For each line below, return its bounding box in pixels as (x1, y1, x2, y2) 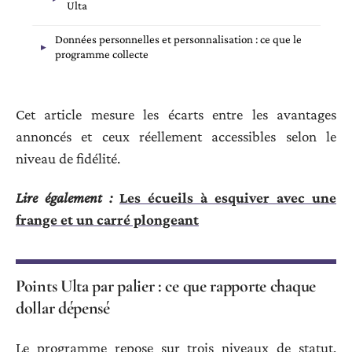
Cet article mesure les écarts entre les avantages (16, 105, 336, 123)
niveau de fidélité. (16, 149, 120, 167)
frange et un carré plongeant (16, 211, 199, 229)
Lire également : (16, 189, 112, 207)
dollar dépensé (16, 298, 110, 319)
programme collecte (55, 48, 148, 61)
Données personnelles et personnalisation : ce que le (55, 33, 302, 46)
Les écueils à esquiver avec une (119, 189, 336, 207)
